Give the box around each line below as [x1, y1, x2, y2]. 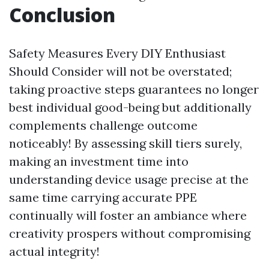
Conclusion [9, 2, 115, 28]
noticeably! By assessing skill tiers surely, [9, 136, 242, 151]
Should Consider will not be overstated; [9, 64, 232, 79]
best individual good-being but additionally [9, 100, 252, 115]
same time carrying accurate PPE [9, 190, 197, 205]
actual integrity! [9, 244, 100, 259]
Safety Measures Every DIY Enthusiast [9, 46, 226, 61]
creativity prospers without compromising [9, 226, 250, 241]
